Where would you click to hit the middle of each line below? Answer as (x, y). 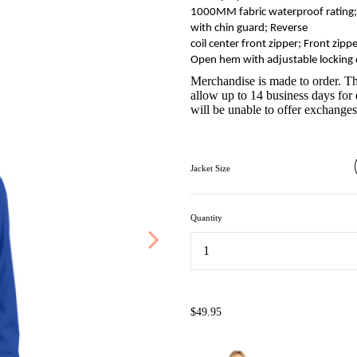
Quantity (206, 217)
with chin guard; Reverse (249, 28)
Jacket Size (210, 168)
